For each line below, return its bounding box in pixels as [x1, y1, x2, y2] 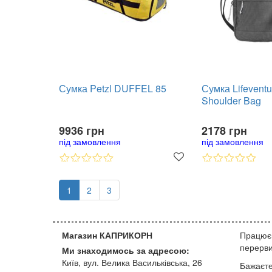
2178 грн [202, 123, 247, 138]
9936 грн [59, 123, 104, 138]
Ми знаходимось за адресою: [62, 244, 189, 256]
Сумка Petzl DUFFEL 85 [59, 81, 166, 95]
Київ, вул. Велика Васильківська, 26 [62, 256, 202, 268]
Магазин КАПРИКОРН [62, 229, 152, 241]
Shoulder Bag [202, 93, 261, 107]
